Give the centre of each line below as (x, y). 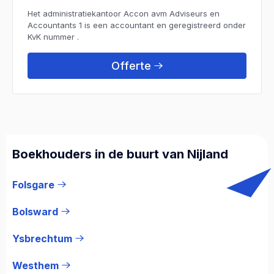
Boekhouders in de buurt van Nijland (120, 154)
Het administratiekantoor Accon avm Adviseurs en (124, 13)
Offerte (131, 65)
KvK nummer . (53, 36)
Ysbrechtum (42, 238)
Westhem (35, 265)
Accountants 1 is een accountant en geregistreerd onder (137, 25)
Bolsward (35, 211)
